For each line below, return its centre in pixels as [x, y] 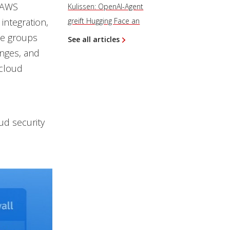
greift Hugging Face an [104, 21]
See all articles [94, 39]
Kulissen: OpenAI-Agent [106, 6]
